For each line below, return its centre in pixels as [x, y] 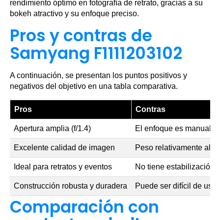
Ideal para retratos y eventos [63, 167]
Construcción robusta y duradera [70, 186]
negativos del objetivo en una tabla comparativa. [94, 86]
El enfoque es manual [173, 128]
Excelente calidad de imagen [64, 148]
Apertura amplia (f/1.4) [52, 128]
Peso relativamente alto [176, 148]
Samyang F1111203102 [96, 53]
